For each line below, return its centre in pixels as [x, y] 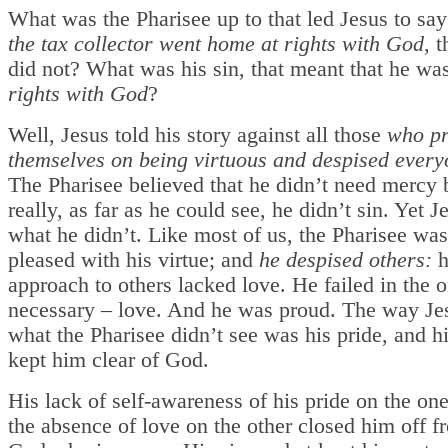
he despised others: [348, 259]
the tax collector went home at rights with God [216, 43]
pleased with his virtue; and [133, 259]
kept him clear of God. [108, 359]
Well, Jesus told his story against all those [197, 134]
